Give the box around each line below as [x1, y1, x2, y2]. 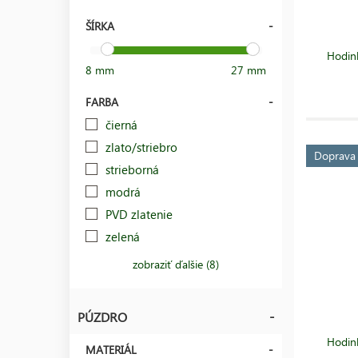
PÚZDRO [78, 308, 127, 325]
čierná [105, 116, 137, 133]
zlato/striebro [105, 138, 177, 155]
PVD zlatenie [105, 205, 173, 222]
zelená [105, 228, 140, 245]
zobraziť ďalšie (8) [133, 256, 220, 272]
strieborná [105, 161, 159, 177]
